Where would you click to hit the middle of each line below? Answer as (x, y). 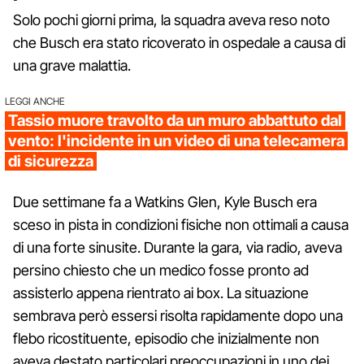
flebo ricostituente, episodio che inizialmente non (166, 338)
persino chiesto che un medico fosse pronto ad (161, 270)
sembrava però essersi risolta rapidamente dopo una (178, 315)
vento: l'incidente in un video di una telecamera (176, 141)
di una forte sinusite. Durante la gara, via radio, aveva (178, 247)
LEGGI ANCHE (35, 101)
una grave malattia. (72, 65)
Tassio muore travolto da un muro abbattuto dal (175, 120)
